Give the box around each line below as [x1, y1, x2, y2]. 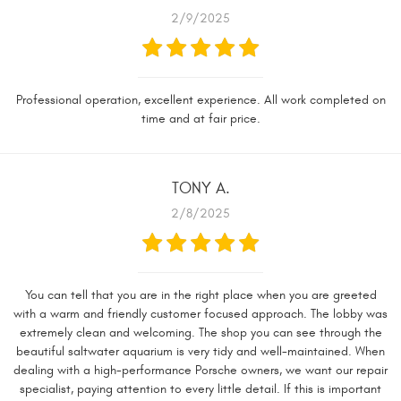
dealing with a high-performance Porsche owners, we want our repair [13, 363, 388, 378]
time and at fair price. [141, 111, 260, 126]
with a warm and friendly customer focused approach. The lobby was [13, 306, 388, 321]
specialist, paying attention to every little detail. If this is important [20, 381, 381, 397]
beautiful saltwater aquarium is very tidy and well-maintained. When [16, 344, 385, 359]
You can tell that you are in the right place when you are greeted [24, 287, 377, 303]
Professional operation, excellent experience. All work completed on [15, 92, 386, 107]
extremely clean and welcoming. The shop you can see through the [19, 325, 382, 340]
